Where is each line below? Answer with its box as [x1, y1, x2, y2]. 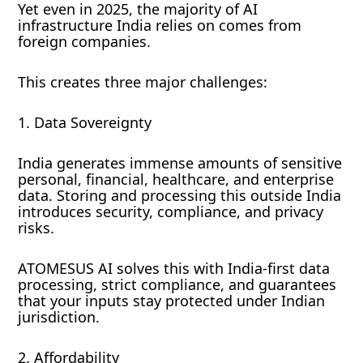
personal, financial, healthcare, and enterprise [18, 169, 335, 190]
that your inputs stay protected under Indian [18, 291, 326, 311]
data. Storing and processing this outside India [18, 186, 342, 206]
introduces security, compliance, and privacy [18, 202, 324, 222]
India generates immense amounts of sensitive [18, 153, 343, 173]
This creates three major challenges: [18, 72, 268, 92]
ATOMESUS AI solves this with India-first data [18, 258, 331, 279]
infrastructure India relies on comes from [18, 15, 302, 36]
